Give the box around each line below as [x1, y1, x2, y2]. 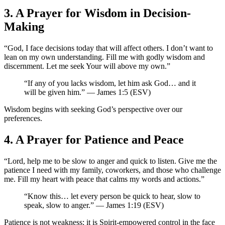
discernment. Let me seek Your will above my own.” [4, 62, 170, 71]
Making [4, 20, 44, 34]
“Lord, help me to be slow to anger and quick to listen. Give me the [4, 157, 217, 166]
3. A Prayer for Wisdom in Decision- [4, 7, 191, 20]
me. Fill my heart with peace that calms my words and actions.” [4, 175, 204, 184]
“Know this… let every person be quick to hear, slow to [24, 192, 200, 201]
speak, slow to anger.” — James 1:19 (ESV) [24, 201, 164, 210]
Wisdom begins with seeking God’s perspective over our [4, 105, 182, 114]
